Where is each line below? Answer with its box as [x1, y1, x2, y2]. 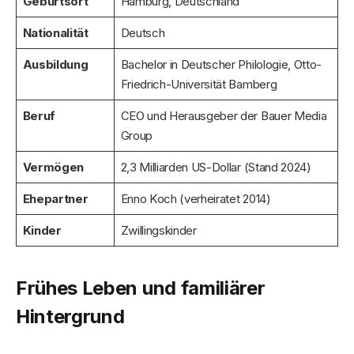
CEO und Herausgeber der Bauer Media [120, 108, 327, 124]
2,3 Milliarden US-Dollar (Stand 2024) [120, 160, 311, 175]
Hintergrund [16, 305, 125, 328]
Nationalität [22, 25, 88, 41]
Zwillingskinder [120, 223, 197, 239]
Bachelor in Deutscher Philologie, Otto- [120, 57, 322, 73]
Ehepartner [22, 191, 88, 207]
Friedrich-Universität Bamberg [120, 77, 277, 92]
